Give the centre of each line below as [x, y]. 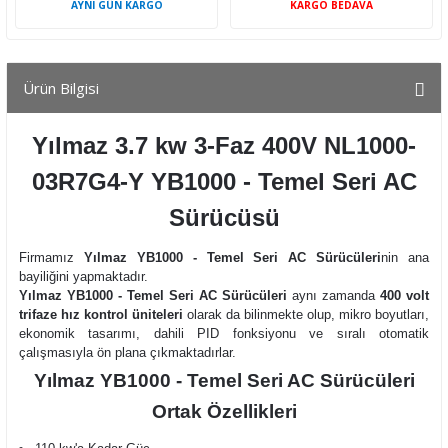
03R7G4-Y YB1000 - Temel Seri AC [224, 181]
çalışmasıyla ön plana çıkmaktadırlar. [127, 352]
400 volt [404, 295]
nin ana [405, 257]
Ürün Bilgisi [61, 88]
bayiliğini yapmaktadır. [83, 276]
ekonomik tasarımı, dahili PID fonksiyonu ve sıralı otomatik [224, 333]
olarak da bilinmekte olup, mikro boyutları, [306, 314]
